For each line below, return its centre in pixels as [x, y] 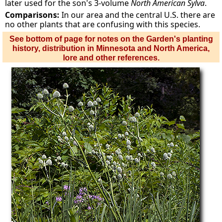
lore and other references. [111, 58]
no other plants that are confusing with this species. [103, 24]
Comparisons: [33, 15]
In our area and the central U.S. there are [139, 15]
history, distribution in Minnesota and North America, [111, 48]
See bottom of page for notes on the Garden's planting [111, 39]
